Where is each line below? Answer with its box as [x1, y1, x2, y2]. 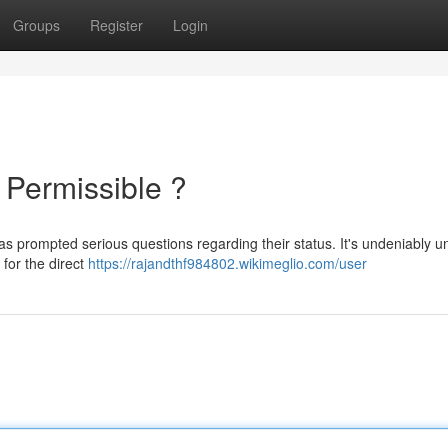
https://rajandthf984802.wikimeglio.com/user [88, 253, 367, 273]
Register [90, 15, 143, 35]
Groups [13, 15, 60, 35]
